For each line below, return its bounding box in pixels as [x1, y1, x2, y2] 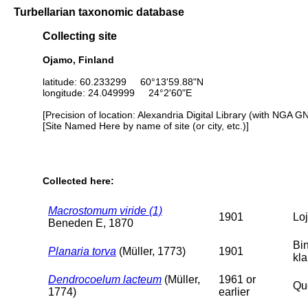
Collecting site [43, 30, 117, 43]
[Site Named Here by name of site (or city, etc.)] [43, 120, 249, 131]
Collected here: [43, 175, 114, 187]
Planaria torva [48, 245, 116, 257]
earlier [219, 285, 250, 298]
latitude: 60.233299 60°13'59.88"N [43, 76, 203, 87]
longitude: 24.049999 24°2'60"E [43, 87, 192, 98]
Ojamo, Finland [43, 54, 114, 65]
